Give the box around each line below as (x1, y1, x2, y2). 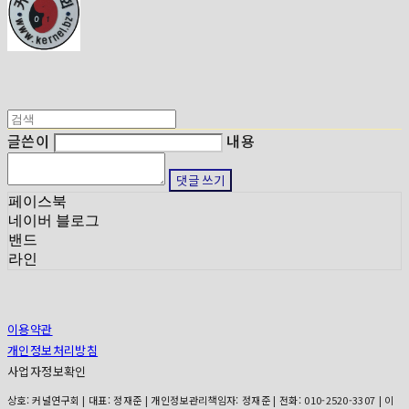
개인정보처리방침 (7, 341, 99, 360)
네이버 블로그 (8, 213, 100, 229)
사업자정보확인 (7, 362, 87, 381)
